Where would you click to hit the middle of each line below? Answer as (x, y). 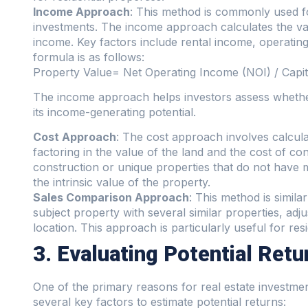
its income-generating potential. (114, 112)
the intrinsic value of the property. (122, 183)
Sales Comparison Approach (111, 198)
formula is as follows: (89, 57)
